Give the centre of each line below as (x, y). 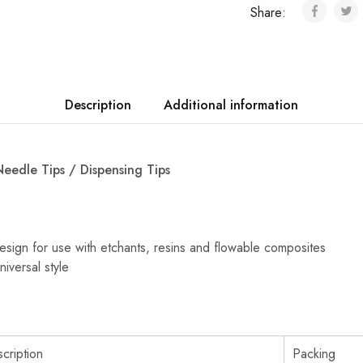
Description (98, 105)
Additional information (231, 105)
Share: (270, 13)
